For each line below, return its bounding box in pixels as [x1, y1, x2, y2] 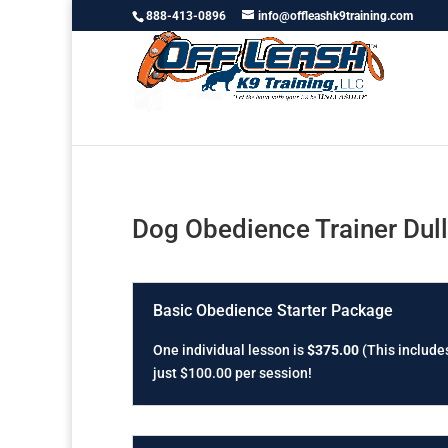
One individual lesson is [153, 341, 304, 358]
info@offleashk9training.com [258, 9, 413, 23]
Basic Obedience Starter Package [153, 300, 393, 320]
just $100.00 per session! [153, 364, 312, 381]
